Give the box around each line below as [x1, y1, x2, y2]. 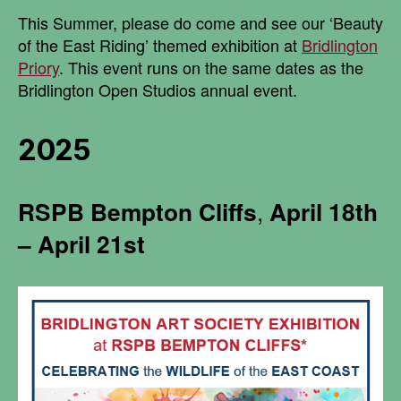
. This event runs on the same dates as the [59, 55, 363, 79]
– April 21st [18, 226, 145, 260]
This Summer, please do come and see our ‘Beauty [18, 10, 383, 34]
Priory [18, 55, 59, 79]
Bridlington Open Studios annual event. [18, 77, 297, 101]
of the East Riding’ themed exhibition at [18, 32, 302, 56]
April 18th [269, 193, 378, 228]
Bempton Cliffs [90, 193, 257, 228]
